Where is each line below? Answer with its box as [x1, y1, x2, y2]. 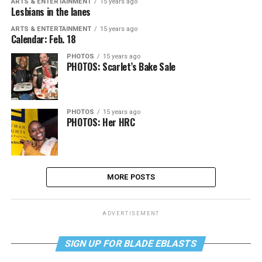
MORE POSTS [106, 173, 156, 181]
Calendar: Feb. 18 [11, 32, 76, 46]
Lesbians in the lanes [11, 5, 91, 19]
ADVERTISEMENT [102, 211, 160, 216]
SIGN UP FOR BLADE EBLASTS [64, 238, 199, 249]
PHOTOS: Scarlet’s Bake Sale [66, 60, 176, 74]
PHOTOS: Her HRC [66, 115, 135, 129]
